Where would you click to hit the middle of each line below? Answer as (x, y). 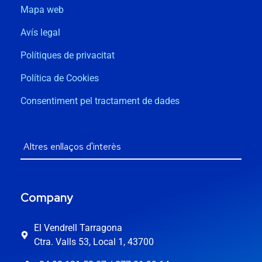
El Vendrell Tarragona (78, 227)
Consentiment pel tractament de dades (100, 101)
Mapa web (42, 9)
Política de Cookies (60, 78)
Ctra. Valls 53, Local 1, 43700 (94, 242)
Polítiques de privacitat (68, 55)
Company (47, 197)
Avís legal (40, 32)
